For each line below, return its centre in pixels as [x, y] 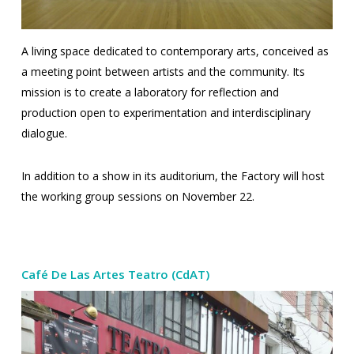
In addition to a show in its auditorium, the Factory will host [173, 176]
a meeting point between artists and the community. [156, 72]
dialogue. [44, 134]
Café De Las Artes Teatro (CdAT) [115, 275]
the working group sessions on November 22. [137, 197]
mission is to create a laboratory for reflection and [150, 92]
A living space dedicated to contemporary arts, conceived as [175, 51]
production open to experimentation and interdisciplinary [166, 113]
